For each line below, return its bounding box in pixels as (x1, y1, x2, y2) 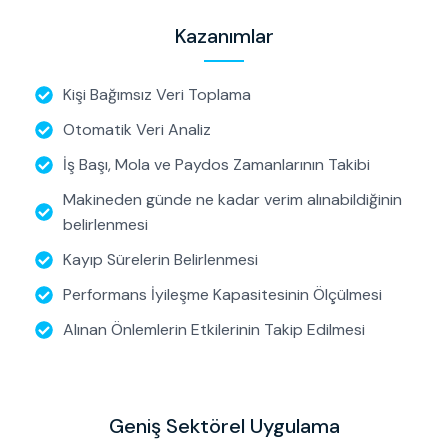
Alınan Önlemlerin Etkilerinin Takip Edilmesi (62, 319, 365, 341)
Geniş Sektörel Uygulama (108, 413, 340, 440)
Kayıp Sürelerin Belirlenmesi (62, 249, 258, 271)
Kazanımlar (174, 23, 274, 50)
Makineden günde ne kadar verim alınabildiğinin (62, 189, 402, 211)
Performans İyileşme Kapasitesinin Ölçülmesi (62, 284, 382, 306)
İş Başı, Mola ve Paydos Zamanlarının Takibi (62, 154, 370, 176)
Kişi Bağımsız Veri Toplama (62, 84, 251, 106)
